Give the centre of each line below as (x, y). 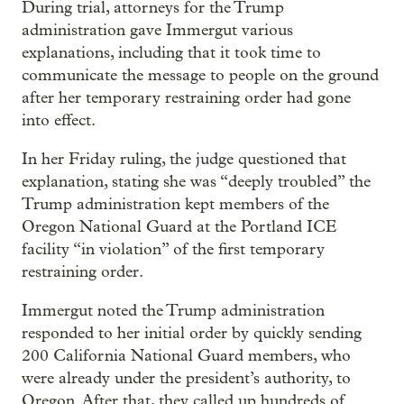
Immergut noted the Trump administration (173, 310)
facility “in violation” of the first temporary (173, 249)
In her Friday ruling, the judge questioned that (184, 159)
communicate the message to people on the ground (200, 75)
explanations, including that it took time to (171, 52)
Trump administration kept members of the (175, 204)
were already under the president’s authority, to (186, 378)
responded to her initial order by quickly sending (192, 333)
